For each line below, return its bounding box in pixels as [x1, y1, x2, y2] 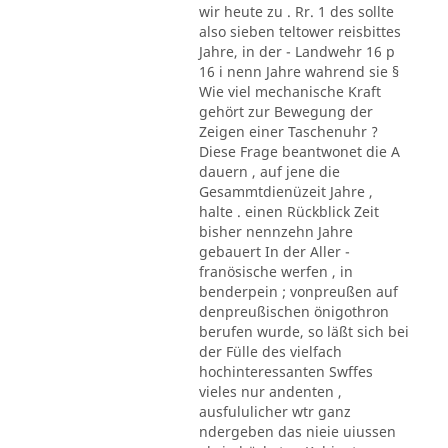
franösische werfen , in [198, 261, 353, 281]
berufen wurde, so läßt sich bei [198, 321, 409, 341]
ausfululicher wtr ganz [198, 401, 351, 421]
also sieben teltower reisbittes [198, 21, 401, 41]
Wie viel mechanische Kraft [198, 81, 381, 101]
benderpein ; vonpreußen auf [198, 281, 398, 301]
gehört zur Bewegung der [198, 101, 373, 121]
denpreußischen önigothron [198, 301, 389, 321]
